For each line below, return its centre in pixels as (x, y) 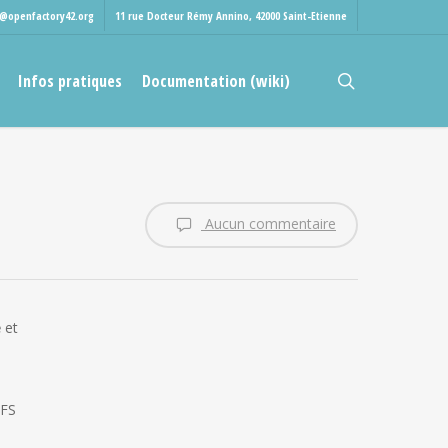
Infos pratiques (70, 81)
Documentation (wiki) (216, 81)
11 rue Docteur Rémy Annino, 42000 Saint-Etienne (231, 15)
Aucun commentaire (268, 223)
